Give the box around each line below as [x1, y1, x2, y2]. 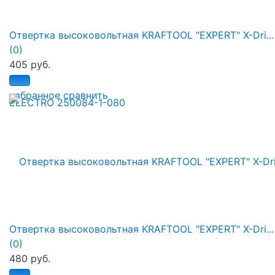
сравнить [63, 89, 108, 102]
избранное [9, 89, 60, 102]
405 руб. [9, 58, 50, 71]
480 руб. [9, 252, 50, 265]
